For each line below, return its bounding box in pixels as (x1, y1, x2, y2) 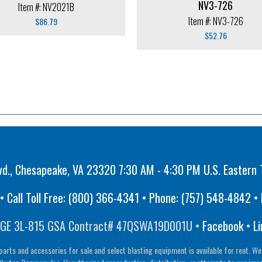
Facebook (202, 216, 243, 235)
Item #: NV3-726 (188, 13, 243, 28)
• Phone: (139, 188, 181, 206)
